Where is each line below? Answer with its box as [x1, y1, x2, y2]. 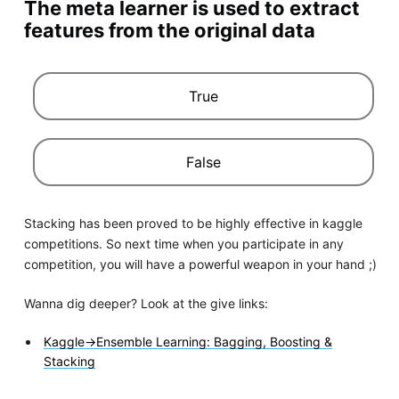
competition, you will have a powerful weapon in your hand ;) [23, 256, 377, 272]
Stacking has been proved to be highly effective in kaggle [23, 215, 362, 231]
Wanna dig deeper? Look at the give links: [23, 295, 268, 311]
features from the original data [23, 18, 315, 42]
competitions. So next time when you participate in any [23, 235, 344, 251]
